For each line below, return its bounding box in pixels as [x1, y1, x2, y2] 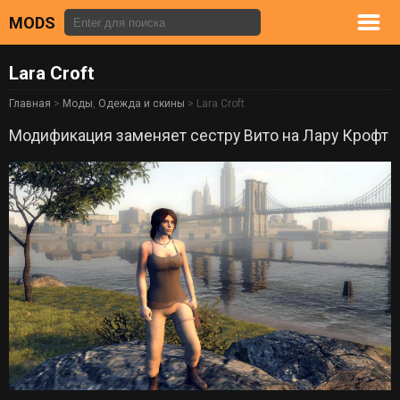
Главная [9, 97, 51, 111]
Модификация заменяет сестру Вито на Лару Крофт [9, 126, 388, 145]
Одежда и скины [98, 97, 185, 111]
